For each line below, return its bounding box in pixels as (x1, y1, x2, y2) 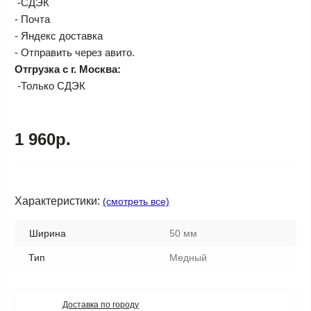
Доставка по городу (62, 300, 139, 310)
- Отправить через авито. (15, 47, 135, 58)
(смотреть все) (103, 196, 169, 207)
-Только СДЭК (15, 80, 85, 92)
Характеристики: (15, 195, 100, 207)
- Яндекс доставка (15, 30, 103, 42)
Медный (169, 252, 207, 263)
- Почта (15, 13, 50, 25)
